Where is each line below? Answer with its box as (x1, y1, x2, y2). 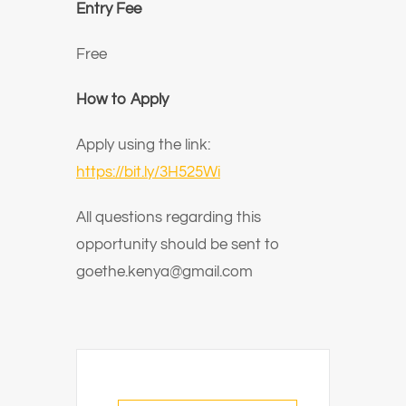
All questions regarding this (76, 209, 261, 226)
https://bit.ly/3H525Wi (76, 164, 220, 180)
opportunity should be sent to (76, 237, 280, 253)
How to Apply (76, 92, 169, 108)
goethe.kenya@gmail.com (76, 264, 253, 280)
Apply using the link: (76, 137, 210, 153)
